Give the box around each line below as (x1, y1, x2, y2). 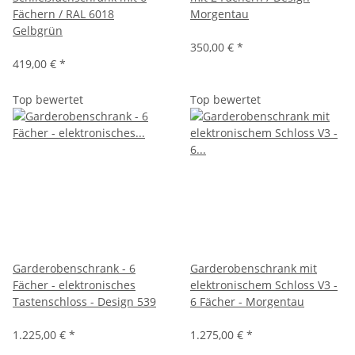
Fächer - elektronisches (13, 277, 136, 292)
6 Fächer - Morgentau (190, 293, 304, 309)
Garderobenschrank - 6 (13, 260, 136, 276)
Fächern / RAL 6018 (13, 6, 114, 21)
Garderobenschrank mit (190, 260, 317, 276)
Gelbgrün (13, 22, 63, 38)
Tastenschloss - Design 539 (13, 293, 156, 309)
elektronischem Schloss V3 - (190, 277, 338, 292)
